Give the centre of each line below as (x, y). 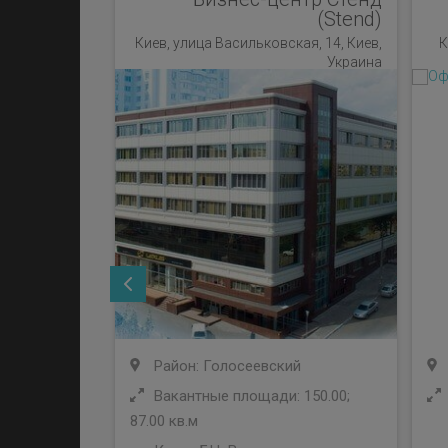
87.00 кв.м (164, 421)
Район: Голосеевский (225, 366)
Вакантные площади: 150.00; (250, 396)
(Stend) (350, 19)
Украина (355, 62)
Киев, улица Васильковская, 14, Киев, (259, 43)
